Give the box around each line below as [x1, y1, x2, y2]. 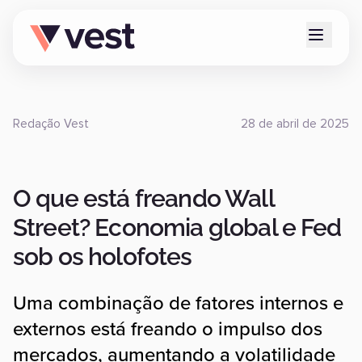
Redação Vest [13, 118, 89, 130]
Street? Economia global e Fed [13, 213, 342, 242]
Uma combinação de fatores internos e [13, 292, 343, 315]
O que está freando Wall [13, 184, 274, 213]
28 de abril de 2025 [241, 118, 349, 130]
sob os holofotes [13, 242, 192, 271]
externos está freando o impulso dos [13, 318, 322, 341]
